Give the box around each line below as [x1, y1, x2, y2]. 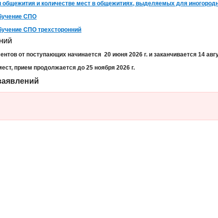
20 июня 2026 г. [104, 51, 148, 58]
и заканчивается [147, 51, 197, 58]
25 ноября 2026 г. [86, 64, 135, 71]
